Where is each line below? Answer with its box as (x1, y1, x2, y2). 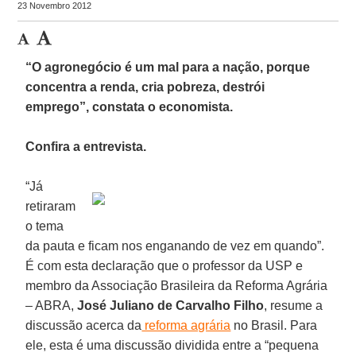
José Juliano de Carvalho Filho (77, 298, 265, 312)
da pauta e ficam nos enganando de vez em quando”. (25, 238, 328, 253)
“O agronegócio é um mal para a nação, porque (25, 60, 311, 74)
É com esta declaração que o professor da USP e (25, 258, 304, 273)
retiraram (25, 199, 76, 213)
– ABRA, (25, 298, 78, 312)
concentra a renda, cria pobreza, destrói (25, 79, 265, 94)
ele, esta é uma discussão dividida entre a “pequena (25, 338, 319, 352)
